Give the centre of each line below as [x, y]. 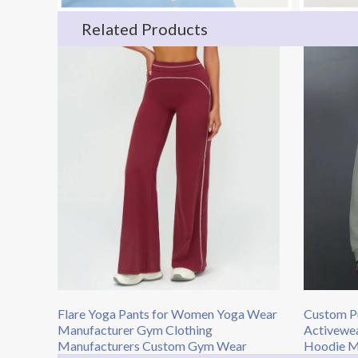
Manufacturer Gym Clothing [135, 330]
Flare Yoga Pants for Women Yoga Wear [167, 314]
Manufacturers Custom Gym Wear [152, 346]
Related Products [145, 29]
